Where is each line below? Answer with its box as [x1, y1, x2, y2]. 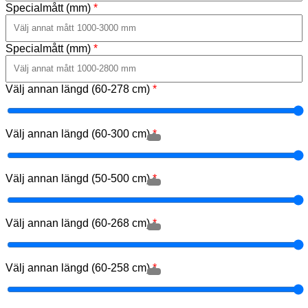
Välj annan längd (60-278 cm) [5, 82, 153, 95]
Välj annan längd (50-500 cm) [5, 172, 153, 184]
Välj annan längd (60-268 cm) [5, 217, 153, 229]
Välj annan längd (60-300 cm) [5, 127, 153, 140]
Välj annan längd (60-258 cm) [5, 261, 153, 274]
